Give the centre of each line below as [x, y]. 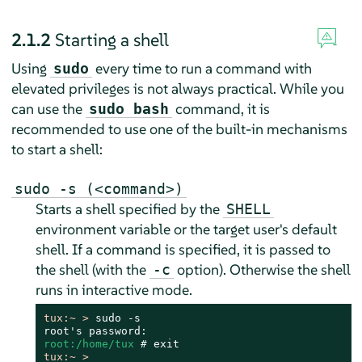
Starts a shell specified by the [129, 208]
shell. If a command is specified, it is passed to [183, 249]
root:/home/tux [92, 343]
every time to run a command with [202, 68]
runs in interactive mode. [114, 289]
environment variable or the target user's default [186, 229]
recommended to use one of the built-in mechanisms [179, 128]
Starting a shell [112, 39]
